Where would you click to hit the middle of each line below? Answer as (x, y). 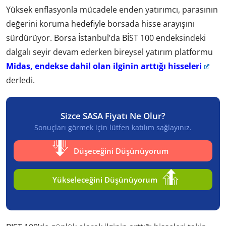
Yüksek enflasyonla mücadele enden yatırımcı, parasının (112, 9)
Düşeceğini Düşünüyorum (121, 151)
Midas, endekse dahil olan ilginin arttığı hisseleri (104, 66)
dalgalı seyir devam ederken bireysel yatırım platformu (109, 52)
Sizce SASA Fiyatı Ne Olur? (113, 116)
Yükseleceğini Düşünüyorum (105, 179)
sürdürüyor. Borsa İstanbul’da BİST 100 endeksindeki (106, 38)
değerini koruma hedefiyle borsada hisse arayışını (100, 23)
